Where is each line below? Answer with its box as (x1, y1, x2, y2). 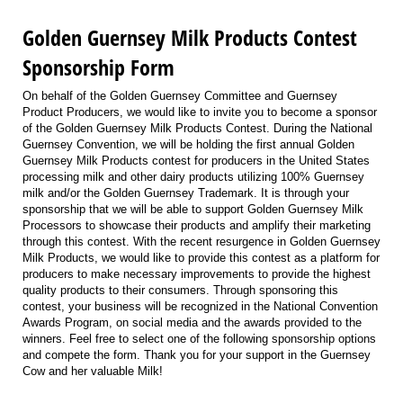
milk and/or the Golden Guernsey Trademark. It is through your (22, 185, 349, 200)
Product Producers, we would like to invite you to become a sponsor (22, 104, 377, 119)
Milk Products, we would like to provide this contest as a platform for (22, 250, 380, 264)
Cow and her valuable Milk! (22, 363, 163, 378)
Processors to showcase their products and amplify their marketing (22, 218, 371, 232)
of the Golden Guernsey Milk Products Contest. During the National (22, 121, 372, 135)
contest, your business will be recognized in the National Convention (22, 299, 378, 313)
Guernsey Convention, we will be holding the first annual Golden (22, 137, 354, 151)
